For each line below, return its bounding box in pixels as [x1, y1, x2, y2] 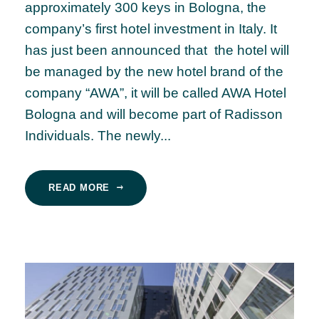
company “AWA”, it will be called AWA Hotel [25, 85, 286, 101]
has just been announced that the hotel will [25, 43, 289, 58]
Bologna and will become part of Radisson [25, 107, 283, 122]
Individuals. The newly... [25, 128, 171, 144]
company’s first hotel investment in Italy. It [25, 21, 277, 37]
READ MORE [48, 182, 110, 194]
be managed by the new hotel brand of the [25, 64, 283, 80]
